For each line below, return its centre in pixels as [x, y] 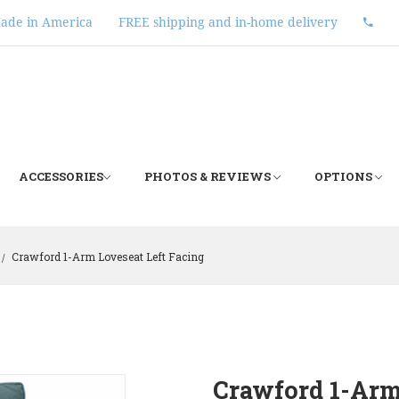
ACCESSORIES [61, 176]
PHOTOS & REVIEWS [209, 176]
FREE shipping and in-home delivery [228, 22]
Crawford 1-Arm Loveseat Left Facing [106, 256]
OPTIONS [345, 176]
